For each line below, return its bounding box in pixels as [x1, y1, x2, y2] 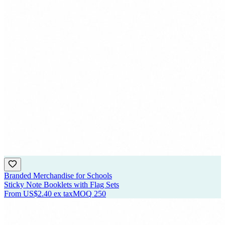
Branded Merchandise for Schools [4, 171, 112, 180]
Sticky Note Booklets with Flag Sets [4, 180, 119, 189]
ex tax [54, 189, 73, 198]
